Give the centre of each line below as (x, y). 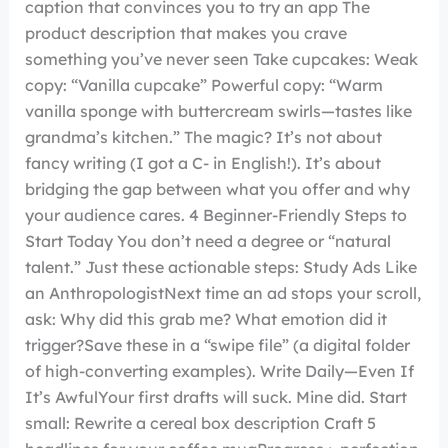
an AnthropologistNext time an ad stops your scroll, (222, 293)
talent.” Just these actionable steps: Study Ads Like (220, 267)
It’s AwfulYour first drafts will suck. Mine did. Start (215, 397)
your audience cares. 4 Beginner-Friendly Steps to (215, 215)
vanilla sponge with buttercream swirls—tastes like (218, 111)
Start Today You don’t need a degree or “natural (207, 241)
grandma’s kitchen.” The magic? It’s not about (203, 137)
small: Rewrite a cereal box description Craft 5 (200, 423)
